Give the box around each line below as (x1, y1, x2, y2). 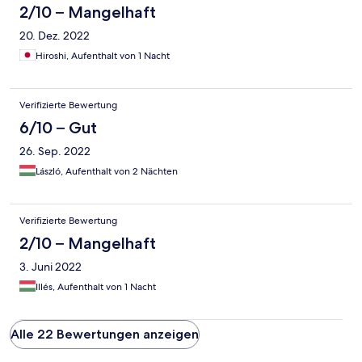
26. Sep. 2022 (19, 144, 90, 159)
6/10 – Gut (19, 118, 97, 138)
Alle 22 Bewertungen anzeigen (11, 326, 199, 343)
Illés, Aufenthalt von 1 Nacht (36, 280, 156, 294)
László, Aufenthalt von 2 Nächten (36, 165, 178, 179)
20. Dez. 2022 (19, 28, 90, 44)
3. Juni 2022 (19, 259, 82, 275)
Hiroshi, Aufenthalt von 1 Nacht (36, 49, 170, 63)
